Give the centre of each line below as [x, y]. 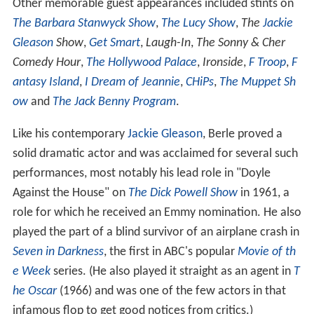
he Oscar [34, 291]
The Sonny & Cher [240, 43]
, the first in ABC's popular [170, 252]
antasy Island [46, 82]
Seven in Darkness [58, 252]
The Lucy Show [198, 23]
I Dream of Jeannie [132, 82]
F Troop [267, 62]
